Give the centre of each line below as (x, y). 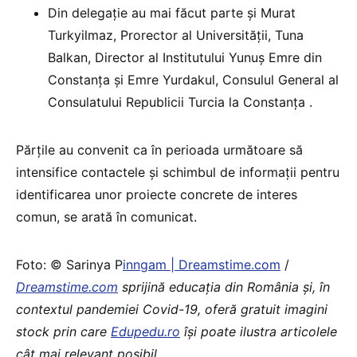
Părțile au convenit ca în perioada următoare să (159, 149)
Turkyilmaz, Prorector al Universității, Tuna (176, 35)
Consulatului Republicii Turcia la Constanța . (180, 102)
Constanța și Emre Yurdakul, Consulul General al (193, 79)
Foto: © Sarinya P (69, 264)
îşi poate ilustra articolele (259, 331)
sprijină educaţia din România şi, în (224, 286)
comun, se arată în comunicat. (106, 216)
